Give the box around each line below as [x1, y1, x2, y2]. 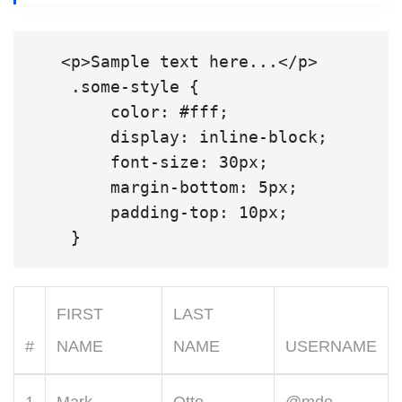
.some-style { [31, 77, 71, 97]
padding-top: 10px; [31, 203, 110, 223]
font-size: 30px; [31, 153, 110, 172]
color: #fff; [31, 102, 110, 122]
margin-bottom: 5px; [31, 178, 110, 197]
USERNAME [285, 337, 377, 356]
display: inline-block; [31, 127, 110, 147]
